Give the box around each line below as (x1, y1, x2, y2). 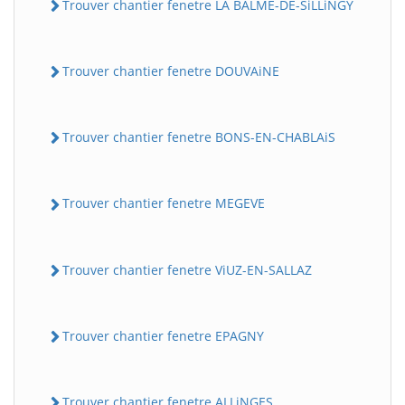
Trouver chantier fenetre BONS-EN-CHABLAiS (62, 128, 335, 146)
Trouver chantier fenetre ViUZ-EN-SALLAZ (62, 260, 312, 278)
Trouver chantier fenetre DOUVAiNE (62, 61, 279, 80)
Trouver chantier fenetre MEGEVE (62, 194, 265, 212)
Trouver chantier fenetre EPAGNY (62, 326, 264, 344)
